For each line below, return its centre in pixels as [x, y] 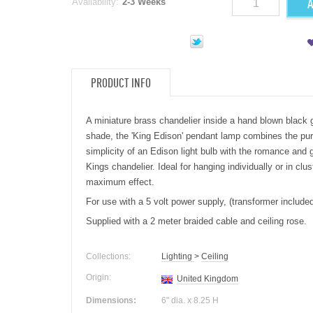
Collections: [108, 256]
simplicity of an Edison [133, 151]
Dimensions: [111, 300]
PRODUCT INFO [121, 83]
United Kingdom [208, 279]
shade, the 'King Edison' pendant [153, 136]
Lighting [178, 256]
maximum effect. [120, 182]
